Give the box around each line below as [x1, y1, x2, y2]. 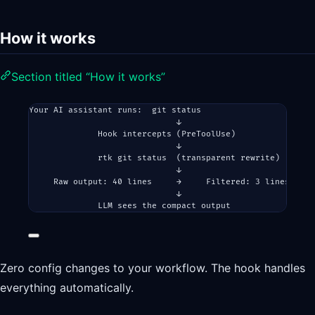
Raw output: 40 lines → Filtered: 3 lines [53, 177, 290, 187]
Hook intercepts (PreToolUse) [98, 129, 236, 139]
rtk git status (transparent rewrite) [98, 153, 280, 163]
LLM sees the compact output [98, 201, 231, 211]
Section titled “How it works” [11, 70, 165, 84]
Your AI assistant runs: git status [29, 105, 201, 115]
